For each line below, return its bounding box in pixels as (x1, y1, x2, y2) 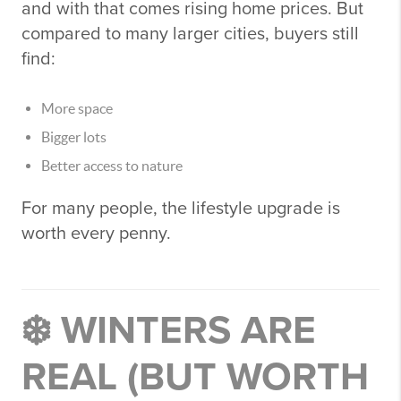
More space (41, 100, 113, 116)
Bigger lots (41, 129, 107, 145)
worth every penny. (21, 223, 171, 244)
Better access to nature (41, 158, 183, 174)
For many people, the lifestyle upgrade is (21, 198, 340, 219)
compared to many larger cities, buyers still (21, 23, 359, 45)
